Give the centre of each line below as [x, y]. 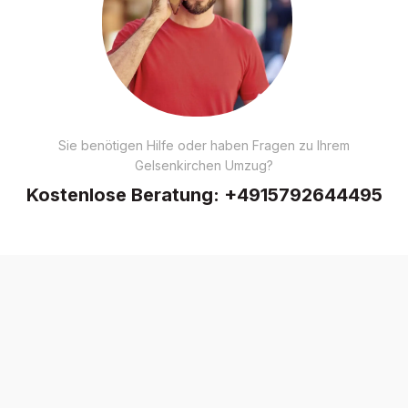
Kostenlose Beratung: [125, 194]
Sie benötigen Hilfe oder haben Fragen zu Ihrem [204, 145]
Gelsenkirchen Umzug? [204, 165]
